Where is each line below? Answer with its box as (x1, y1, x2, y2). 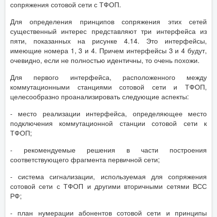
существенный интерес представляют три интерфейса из (10, 26, 207, 36)
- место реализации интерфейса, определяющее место (10, 108, 207, 118)
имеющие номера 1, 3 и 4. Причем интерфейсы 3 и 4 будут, (10, 45, 207, 55)
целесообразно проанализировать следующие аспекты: (10, 91, 189, 101)
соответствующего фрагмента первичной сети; (10, 154, 160, 164)
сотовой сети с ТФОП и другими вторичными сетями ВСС (10, 181, 207, 191)
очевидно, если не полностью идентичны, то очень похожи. (10, 55, 200, 65)
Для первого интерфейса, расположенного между (10, 72, 207, 82)
